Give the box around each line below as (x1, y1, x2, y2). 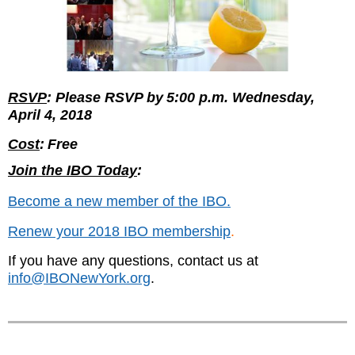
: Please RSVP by (47, 90, 163, 106)
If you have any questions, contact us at (8, 253, 258, 269)
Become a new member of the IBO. (8, 193, 231, 210)
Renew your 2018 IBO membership (8, 223, 231, 240)
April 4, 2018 (8, 107, 92, 124)
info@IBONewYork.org (8, 270, 151, 287)
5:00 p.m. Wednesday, (166, 90, 315, 106)
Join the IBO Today (8, 162, 137, 179)
